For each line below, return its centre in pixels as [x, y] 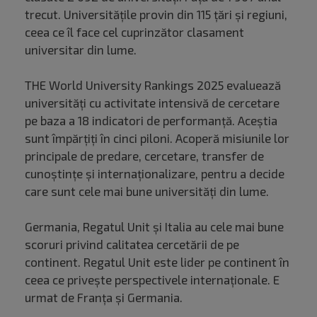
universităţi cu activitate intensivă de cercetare [152, 103]
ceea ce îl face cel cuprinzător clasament [134, 32]
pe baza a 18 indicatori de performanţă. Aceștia [151, 121]
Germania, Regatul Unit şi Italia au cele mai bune [154, 227]
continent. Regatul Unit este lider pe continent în [157, 262]
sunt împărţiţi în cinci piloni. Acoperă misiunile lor [157, 138]
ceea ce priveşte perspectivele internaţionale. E [152, 280]
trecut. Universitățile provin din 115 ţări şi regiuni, [156, 15]
